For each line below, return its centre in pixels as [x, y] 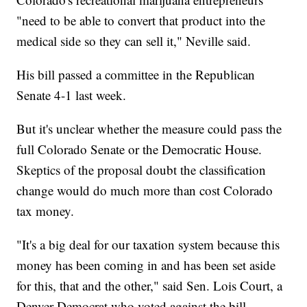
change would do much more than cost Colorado [145, 191]
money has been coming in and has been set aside [146, 265]
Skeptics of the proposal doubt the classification [142, 170]
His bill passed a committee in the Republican [136, 75]
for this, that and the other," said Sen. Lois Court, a [150, 286]
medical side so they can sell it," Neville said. [134, 41]
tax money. [46, 211]
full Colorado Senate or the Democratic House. [139, 149]
